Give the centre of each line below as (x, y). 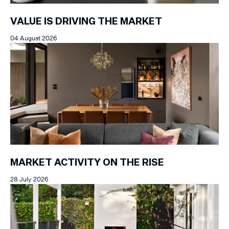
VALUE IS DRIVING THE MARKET (86, 22)
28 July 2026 (29, 179)
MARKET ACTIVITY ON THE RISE (87, 163)
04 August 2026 (34, 38)
